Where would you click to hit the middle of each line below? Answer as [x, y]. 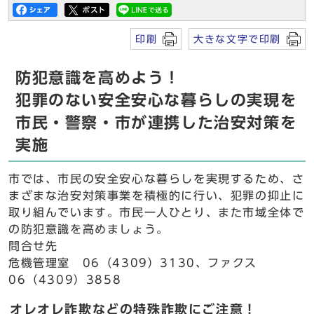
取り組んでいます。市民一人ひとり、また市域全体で [157, 212]
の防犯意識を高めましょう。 [89, 229]
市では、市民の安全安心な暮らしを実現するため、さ [157, 179]
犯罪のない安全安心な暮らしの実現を [156, 100]
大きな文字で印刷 [237, 39]
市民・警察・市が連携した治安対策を [156, 123]
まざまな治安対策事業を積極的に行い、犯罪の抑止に [157, 196]
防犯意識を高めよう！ [98, 78]
